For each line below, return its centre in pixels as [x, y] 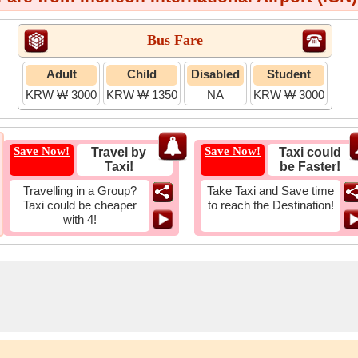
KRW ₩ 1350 [142, 95]
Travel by [119, 152]
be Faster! [310, 167]
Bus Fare [175, 40]
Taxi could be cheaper [80, 205]
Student [289, 74]
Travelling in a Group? [80, 191]
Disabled [215, 74]
